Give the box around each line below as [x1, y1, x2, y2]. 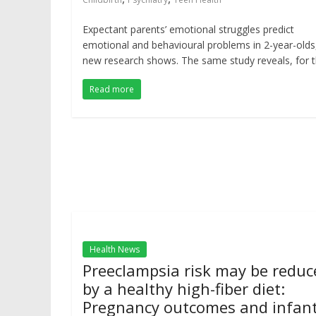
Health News [90, 243, 140, 255]
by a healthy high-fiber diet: [83, 278, 285, 299]
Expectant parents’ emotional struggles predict [83, 23, 294, 36]
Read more [90, 83, 134, 95]
